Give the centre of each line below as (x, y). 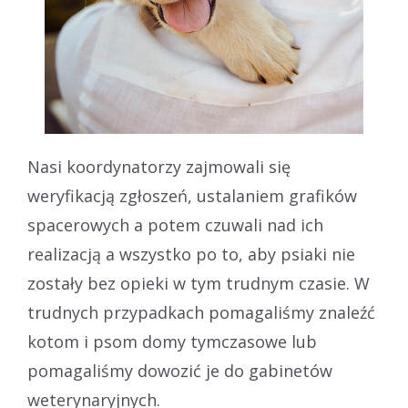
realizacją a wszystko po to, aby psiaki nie (191, 254)
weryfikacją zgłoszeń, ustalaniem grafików (192, 196)
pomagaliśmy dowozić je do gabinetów (180, 371)
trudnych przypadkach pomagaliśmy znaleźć (201, 312)
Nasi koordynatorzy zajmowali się (159, 167)
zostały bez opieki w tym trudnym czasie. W (199, 283)
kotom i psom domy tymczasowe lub (172, 342)
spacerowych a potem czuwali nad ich (175, 225)
